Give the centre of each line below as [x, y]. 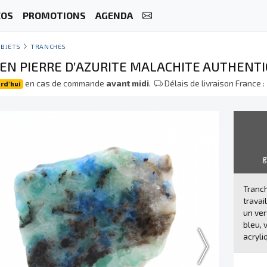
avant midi [128, 83]
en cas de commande [65, 83]
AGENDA [114, 15]
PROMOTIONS [54, 15]
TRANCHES [48, 46]
